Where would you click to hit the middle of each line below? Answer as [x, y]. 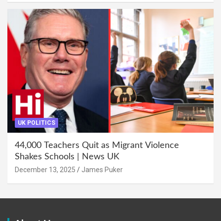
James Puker [102, 169]
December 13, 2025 [45, 169]
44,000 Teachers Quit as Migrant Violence [97, 145]
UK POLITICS [37, 123]
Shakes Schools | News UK [67, 157]
